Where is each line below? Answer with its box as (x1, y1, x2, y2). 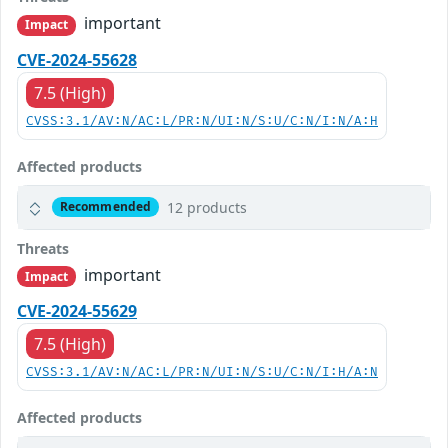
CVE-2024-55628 (17, 48, 137, 71)
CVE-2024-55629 (17, 299, 137, 322)
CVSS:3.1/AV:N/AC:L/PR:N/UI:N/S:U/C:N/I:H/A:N (26, 364, 378, 380)
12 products (166, 197, 247, 217)
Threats (17, 238, 69, 258)
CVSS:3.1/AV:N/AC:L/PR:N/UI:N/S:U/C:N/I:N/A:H (26, 113, 378, 129)
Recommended (59, 198, 152, 216)
